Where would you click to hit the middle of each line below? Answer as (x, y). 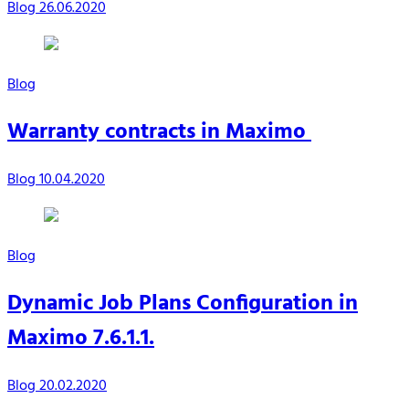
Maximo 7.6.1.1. (81, 339)
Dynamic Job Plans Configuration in (183, 304)
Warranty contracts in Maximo (159, 133)
